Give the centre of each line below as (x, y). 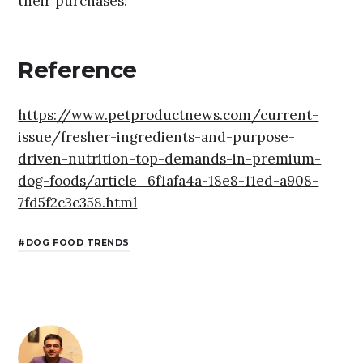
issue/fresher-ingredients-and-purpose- (157, 137)
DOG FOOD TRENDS (78, 242)
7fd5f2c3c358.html (78, 203)
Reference (77, 69)
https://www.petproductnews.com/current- (169, 115)
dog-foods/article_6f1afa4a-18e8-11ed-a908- (169, 181)
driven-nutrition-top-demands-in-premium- (170, 159)
